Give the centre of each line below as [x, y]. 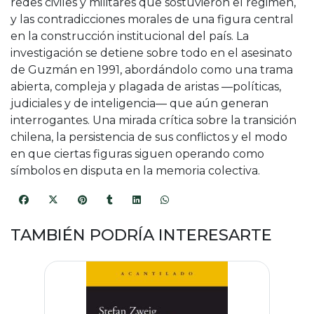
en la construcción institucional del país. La [130, 36]
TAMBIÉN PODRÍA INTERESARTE [141, 234]
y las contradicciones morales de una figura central [152, 20]
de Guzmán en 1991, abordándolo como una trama [152, 70]
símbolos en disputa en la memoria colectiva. [135, 171]
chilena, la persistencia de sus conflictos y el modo [149, 137]
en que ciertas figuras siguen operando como [137, 154]
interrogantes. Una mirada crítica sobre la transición [153, 121]
